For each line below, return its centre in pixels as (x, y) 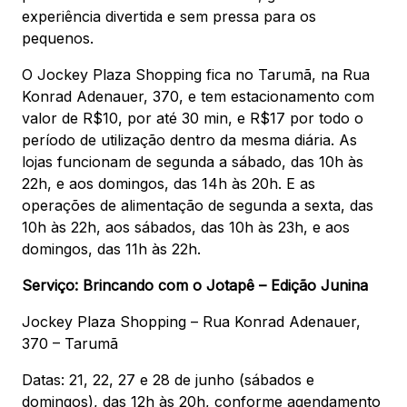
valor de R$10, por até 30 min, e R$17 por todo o (193, 119)
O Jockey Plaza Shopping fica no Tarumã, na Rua (196, 75)
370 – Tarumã (70, 344)
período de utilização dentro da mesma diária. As (189, 140)
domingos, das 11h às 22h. (111, 249)
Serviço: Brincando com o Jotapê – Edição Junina (195, 286)
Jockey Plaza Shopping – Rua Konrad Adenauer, (191, 322)
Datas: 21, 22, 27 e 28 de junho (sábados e (168, 380)
